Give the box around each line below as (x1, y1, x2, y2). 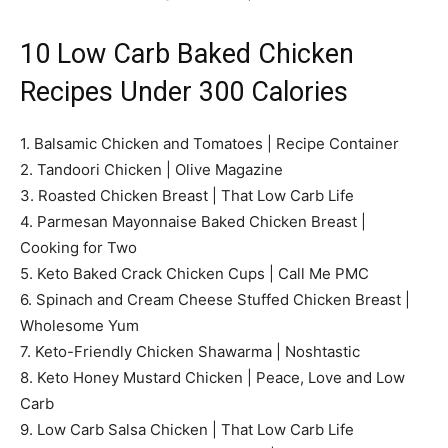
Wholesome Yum (20, 315, 139, 335)
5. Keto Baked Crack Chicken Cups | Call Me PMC (20, 263, 369, 283)
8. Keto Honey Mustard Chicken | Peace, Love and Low (20, 367, 405, 387)
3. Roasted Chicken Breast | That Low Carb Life (20, 185, 354, 205)
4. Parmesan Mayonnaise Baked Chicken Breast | (20, 211, 366, 231)
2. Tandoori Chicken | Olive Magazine (20, 159, 283, 179)
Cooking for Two (20, 237, 137, 257)
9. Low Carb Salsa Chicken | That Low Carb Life (20, 419, 354, 439)
